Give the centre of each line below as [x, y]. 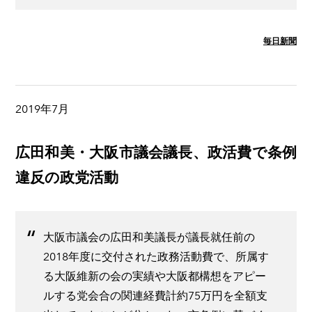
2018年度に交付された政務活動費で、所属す [156, 256]
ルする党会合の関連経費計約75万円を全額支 [155, 295]
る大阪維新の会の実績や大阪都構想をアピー [155, 276]
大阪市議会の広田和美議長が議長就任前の [149, 237]
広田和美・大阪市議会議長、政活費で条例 [156, 152]
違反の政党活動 [67, 177]
